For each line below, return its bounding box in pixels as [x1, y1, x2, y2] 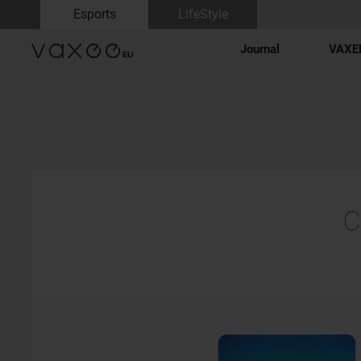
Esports [73, 6, 116, 22]
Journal [240, 42, 280, 56]
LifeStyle [177, 6, 228, 22]
